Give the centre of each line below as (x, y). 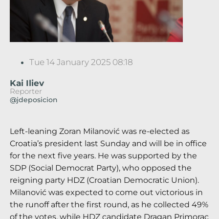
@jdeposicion (34, 99)
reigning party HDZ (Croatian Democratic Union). (104, 180)
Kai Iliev (27, 83)
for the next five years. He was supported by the (103, 155)
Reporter (26, 91)
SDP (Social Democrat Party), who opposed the (101, 168)
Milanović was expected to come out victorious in (106, 192)
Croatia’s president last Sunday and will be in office (108, 143)
